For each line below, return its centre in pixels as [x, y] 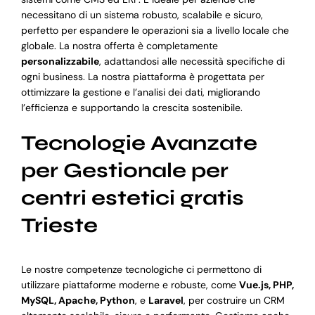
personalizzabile [60, 61]
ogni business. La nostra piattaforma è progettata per [142, 76]
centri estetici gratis [132, 198]
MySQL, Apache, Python [78, 301]
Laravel [166, 301]
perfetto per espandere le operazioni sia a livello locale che [155, 30]
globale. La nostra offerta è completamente [119, 45]
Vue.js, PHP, [266, 285]
